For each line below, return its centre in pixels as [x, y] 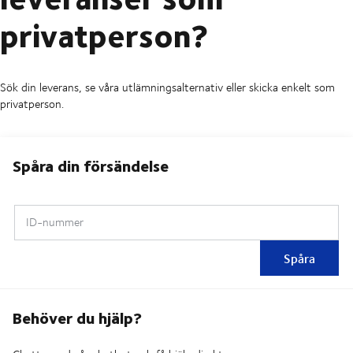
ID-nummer [55, 222]
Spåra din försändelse [91, 165]
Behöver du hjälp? [77, 318]
